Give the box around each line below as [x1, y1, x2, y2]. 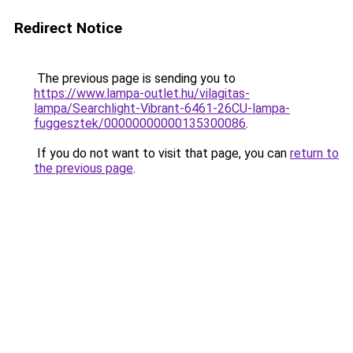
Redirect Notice [14, 19, 122, 37]
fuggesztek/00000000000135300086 [34, 116, 246, 131]
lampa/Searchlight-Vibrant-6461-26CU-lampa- [34, 101, 290, 116]
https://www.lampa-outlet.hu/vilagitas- [34, 86, 250, 101]
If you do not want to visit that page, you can [34, 146, 290, 161]
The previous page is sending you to [34, 71, 236, 86]
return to [290, 146, 339, 161]
